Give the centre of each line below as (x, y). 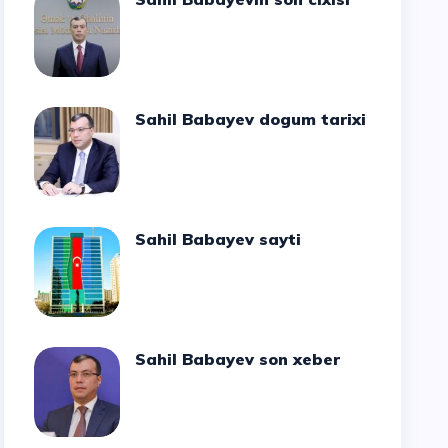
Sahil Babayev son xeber (243, 359)
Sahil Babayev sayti (224, 239)
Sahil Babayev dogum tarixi (256, 119)
